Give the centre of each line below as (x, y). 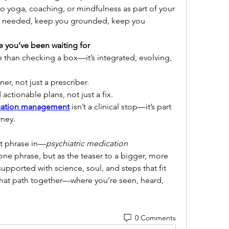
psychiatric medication (87, 143)
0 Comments (155, 217)
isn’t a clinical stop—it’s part (120, 107)
